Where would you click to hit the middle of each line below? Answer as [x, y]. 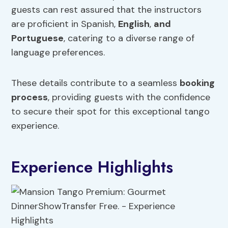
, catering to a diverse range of [129, 38]
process [30, 97]
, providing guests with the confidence [129, 97]
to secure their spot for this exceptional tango [111, 112]
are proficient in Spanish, [65, 24]
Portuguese [38, 38]
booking [197, 83]
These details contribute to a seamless [96, 83]
